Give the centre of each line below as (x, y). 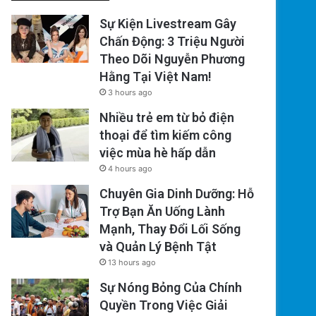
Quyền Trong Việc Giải (164, 305)
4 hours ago (130, 169)
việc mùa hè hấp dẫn (158, 153)
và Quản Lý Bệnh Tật (158, 247)
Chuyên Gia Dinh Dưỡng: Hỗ (177, 194)
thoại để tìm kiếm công (166, 135)
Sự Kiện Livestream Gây (168, 24)
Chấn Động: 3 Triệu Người (172, 42)
